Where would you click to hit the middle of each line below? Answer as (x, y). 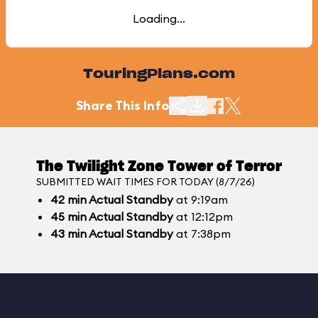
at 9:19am (201, 199)
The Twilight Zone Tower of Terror (159, 167)
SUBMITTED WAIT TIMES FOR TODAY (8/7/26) (146, 182)
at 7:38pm (202, 234)
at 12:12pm (203, 216)
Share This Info (122, 105)
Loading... (159, 18)
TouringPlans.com (159, 75)
